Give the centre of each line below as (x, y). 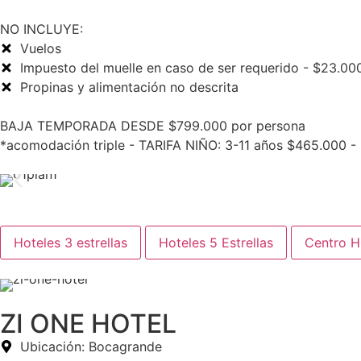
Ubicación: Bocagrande (91, 346)
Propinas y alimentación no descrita (129, 87)
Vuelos (41, 48)
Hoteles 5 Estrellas (216, 243)
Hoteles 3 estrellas (71, 243)
